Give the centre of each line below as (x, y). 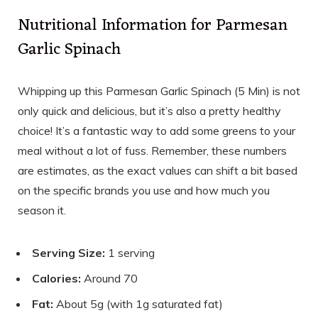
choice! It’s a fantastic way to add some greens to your (157, 130)
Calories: (56, 278)
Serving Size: (68, 252)
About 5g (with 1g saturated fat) (138, 303)
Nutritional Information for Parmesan (153, 26)
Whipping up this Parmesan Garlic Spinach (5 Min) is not (159, 91)
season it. (42, 210)
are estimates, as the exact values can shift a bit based (158, 170)
